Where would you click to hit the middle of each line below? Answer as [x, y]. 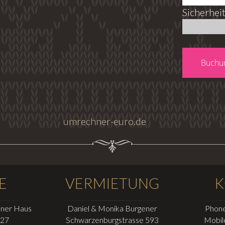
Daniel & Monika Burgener [112, 208]
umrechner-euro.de [104, 122]
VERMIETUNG [112, 184]
